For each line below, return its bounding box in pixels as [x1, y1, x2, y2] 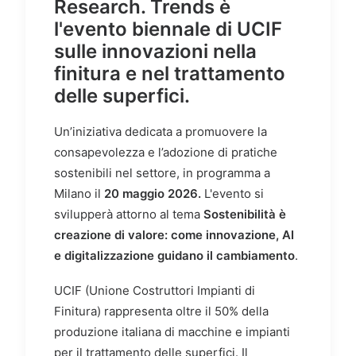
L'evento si [201, 186, 264, 202]
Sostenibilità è [203, 207, 286, 222]
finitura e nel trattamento [54, 62, 285, 86]
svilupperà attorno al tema [54, 207, 203, 222]
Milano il [54, 186, 104, 202]
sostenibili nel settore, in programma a [54, 165, 270, 181]
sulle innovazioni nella [54, 40, 257, 64]
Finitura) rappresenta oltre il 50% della [54, 304, 269, 319]
